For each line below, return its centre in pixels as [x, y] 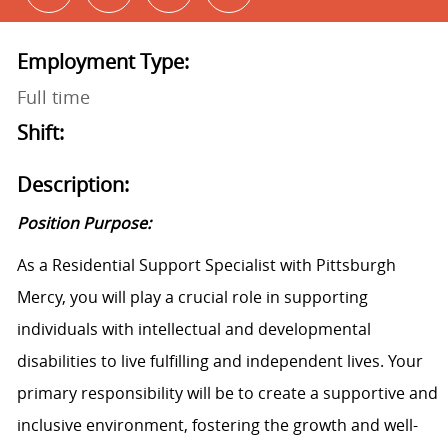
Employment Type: [102, 62]
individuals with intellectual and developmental [193, 329]
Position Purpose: [83, 223]
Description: [72, 185]
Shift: [40, 133]
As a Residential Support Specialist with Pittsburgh [206, 265]
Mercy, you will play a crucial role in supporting [192, 297]
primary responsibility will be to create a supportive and [227, 393]
